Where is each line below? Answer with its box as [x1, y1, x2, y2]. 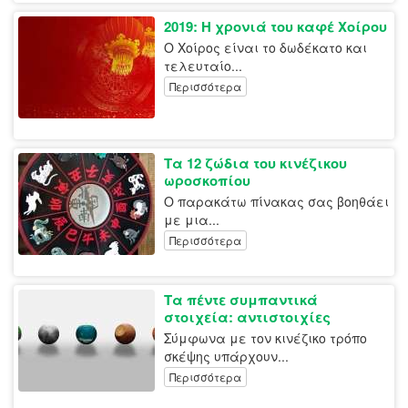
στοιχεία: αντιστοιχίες [164, 307, 331, 328]
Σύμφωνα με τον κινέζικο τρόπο [164, 329, 367, 348]
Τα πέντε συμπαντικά [164, 290, 318, 311]
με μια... [164, 210, 219, 229]
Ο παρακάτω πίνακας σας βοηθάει [164, 192, 389, 211]
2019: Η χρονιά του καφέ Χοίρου [164, 16, 387, 37]
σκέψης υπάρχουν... [164, 347, 289, 366]
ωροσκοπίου [164, 170, 250, 191]
